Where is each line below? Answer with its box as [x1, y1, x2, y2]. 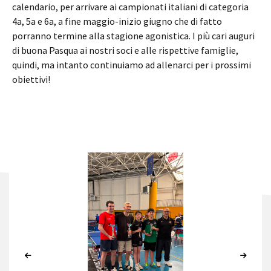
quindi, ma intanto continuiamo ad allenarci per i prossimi [12, 58, 251, 71]
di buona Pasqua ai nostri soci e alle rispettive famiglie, [12, 44, 238, 56]
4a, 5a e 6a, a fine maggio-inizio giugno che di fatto [12, 15, 222, 27]
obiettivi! [12, 73, 50, 85]
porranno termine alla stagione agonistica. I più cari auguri [12, 29, 255, 42]
